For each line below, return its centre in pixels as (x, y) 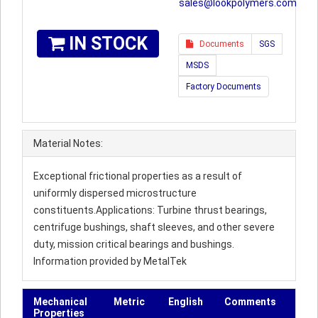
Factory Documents (224, 87)
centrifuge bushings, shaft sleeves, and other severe (154, 227)
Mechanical (60, 302)
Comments (250, 302)
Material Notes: (68, 143)
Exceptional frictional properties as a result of (138, 176)
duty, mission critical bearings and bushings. (134, 244)
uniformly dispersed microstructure (115, 193)
